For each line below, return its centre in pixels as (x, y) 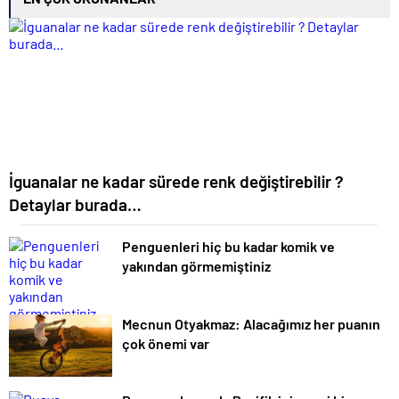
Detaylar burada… (75, 205)
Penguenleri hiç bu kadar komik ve (228, 247)
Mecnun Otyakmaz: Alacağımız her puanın (251, 323)
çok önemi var (166, 343)
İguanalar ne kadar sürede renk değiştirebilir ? (176, 182)
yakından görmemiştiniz (196, 266)
